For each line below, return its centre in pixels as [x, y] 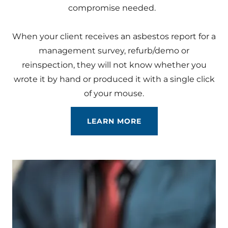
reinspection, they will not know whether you [114, 65]
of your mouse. [114, 93]
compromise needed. [114, 8]
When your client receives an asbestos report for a [114, 36]
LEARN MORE [114, 121]
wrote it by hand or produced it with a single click [114, 79]
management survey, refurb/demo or [114, 51]
